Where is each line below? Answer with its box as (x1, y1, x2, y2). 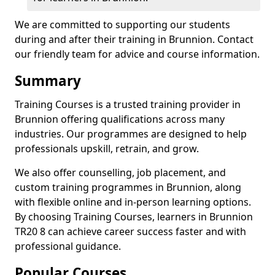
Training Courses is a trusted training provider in (15, 98, 241, 111)
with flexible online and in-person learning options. (15, 195, 251, 209)
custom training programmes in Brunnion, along (15, 180, 241, 194)
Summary (15, 71, 81, 90)
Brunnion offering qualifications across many (15, 112, 225, 126)
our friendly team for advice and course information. (15, 47, 260, 61)
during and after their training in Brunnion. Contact (15, 33, 254, 46)
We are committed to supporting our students (15, 18, 230, 31)
